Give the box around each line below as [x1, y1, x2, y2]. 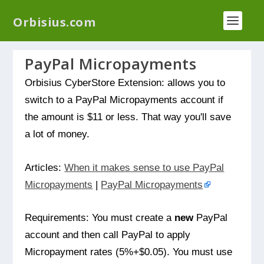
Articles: [25, 161, 65, 173]
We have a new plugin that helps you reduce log [10, 3, 254, 15]
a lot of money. [25, 128, 90, 140]
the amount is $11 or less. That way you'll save [25, 111, 232, 123]
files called [46, 16, 103, 29]
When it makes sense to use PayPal [64, 161, 225, 173]
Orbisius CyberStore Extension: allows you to [25, 77, 226, 88]
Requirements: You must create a [25, 212, 175, 224]
